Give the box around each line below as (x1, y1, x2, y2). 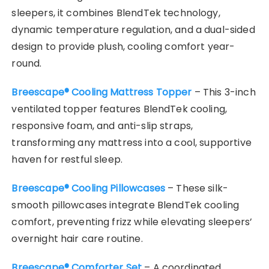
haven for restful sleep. (11, 152, 123, 166)
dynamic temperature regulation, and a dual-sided (11, 22, 255, 37)
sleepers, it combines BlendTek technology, (11, 5, 220, 20)
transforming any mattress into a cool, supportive (11, 135, 252, 150)
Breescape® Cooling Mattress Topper (11, 85, 192, 99)
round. (11, 56, 42, 70)
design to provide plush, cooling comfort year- (11, 39, 235, 53)
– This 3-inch (192, 85, 256, 99)
